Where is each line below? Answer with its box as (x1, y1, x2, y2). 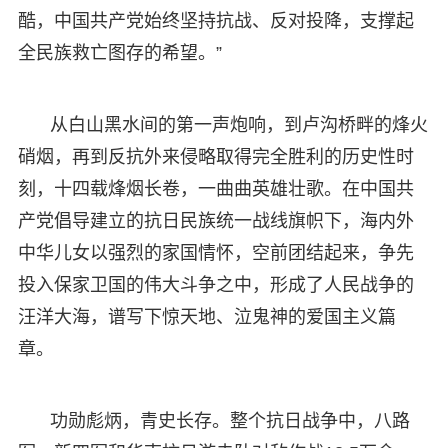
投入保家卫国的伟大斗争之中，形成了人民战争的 (17, 274, 414, 295)
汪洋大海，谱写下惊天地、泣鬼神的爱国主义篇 (17, 306, 396, 327)
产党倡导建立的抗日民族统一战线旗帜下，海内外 (17, 210, 414, 231)
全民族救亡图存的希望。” (17, 42, 222, 63)
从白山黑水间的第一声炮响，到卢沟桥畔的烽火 (49, 114, 428, 135)
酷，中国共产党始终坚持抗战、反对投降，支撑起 (17, 10, 414, 31)
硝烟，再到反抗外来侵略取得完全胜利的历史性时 (17, 146, 414, 167)
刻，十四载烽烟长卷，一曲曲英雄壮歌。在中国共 (17, 178, 414, 199)
